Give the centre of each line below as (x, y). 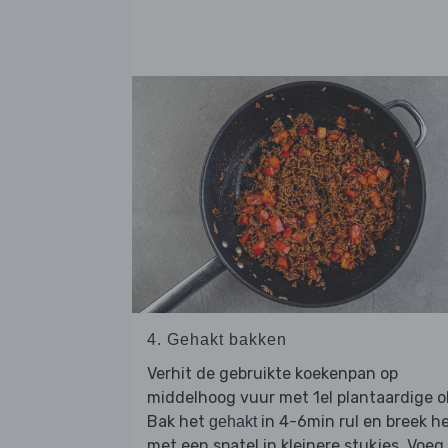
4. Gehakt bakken (217, 339)
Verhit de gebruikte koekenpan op (272, 373)
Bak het (178, 421)
